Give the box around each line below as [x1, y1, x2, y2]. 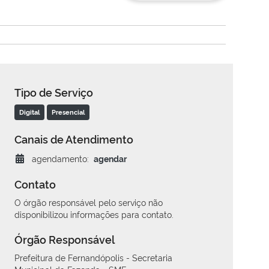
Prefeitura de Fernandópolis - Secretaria [14, 252, 172, 264]
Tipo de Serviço [14, 85, 93, 100]
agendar [94, 153, 127, 165]
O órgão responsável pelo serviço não [14, 196, 163, 208]
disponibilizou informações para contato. [14, 208, 174, 220]
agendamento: [32, 153, 89, 165]
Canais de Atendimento [14, 131, 133, 147]
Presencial [52, 107, 85, 117]
